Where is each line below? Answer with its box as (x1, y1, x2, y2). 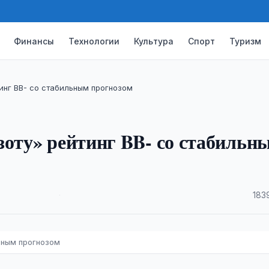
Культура (134, 35, 174, 46)
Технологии (68, 35, 120, 46)
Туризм (229, 35, 262, 46)
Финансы (14, 35, 55, 46)
